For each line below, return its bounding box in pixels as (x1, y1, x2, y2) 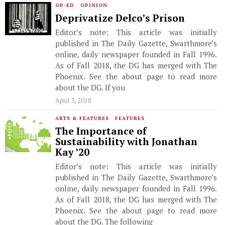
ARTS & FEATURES (55, 115, 109, 122)
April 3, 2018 (55, 96, 91, 105)
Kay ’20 (55, 146, 89, 159)
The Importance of (55, 125, 147, 138)
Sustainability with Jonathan (55, 135, 197, 148)
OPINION (80, 2, 107, 9)
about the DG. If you (55, 82, 125, 92)
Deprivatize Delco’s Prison (55, 12, 185, 25)
